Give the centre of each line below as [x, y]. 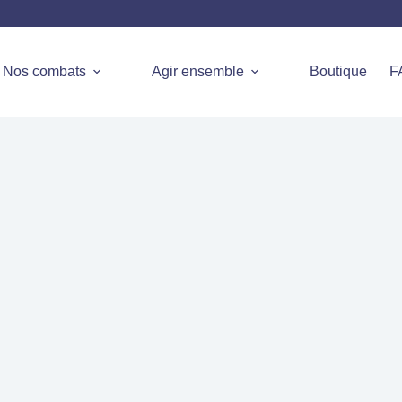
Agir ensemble [198, 71]
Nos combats [45, 71]
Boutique [339, 71]
